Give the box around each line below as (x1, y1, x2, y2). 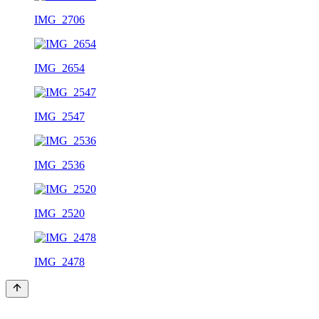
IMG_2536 (34, 158, 85, 171)
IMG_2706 (34, 13, 85, 26)
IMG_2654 (34, 61, 85, 74)
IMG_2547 (34, 110, 85, 122)
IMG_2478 (34, 255, 85, 268)
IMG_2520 (34, 206, 85, 219)
